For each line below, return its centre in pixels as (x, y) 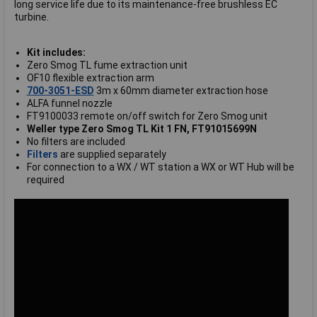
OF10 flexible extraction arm (90, 78)
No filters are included (76, 142)
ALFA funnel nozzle (69, 104)
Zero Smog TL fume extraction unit (107, 65)
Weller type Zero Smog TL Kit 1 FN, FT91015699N (142, 129)
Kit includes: (56, 53)
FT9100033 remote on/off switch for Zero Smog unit (147, 116)
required (45, 180)
